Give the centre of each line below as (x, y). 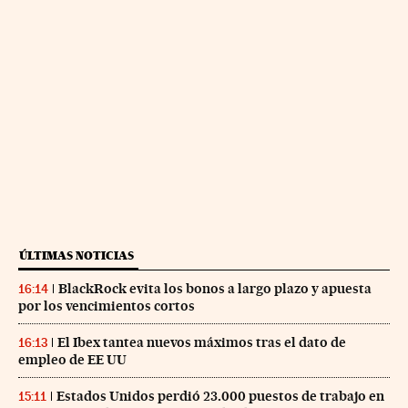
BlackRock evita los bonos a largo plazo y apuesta (215, 288)
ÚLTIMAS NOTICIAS (76, 255)
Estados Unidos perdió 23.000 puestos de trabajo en (220, 396)
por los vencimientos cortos (107, 306)
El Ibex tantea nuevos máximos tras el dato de (202, 342)
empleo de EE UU (72, 359)
